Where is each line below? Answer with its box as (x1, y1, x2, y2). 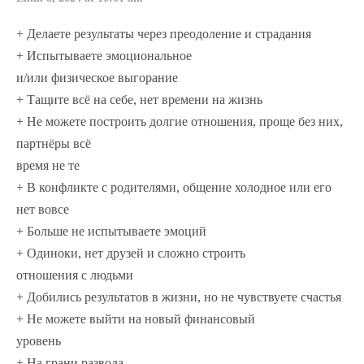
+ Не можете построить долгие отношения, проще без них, (16, 115, 343, 129)
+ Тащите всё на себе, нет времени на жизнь (16, 93, 262, 107)
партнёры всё (16, 136, 91, 151)
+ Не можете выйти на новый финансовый (16, 312, 255, 327)
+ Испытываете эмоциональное (16, 49, 192, 63)
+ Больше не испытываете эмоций (16, 224, 206, 239)
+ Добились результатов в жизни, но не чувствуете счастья (16, 290, 341, 305)
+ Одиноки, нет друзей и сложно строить (16, 246, 245, 261)
